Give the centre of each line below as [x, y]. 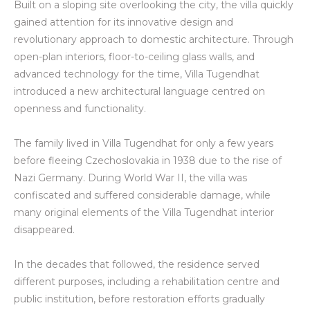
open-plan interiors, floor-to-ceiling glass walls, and [134, 57]
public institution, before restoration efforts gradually [139, 299]
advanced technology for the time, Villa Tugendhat [137, 74]
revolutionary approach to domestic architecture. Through [154, 40]
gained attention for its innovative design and [124, 22]
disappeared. [44, 230]
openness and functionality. [80, 109]
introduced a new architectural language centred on [139, 92]
